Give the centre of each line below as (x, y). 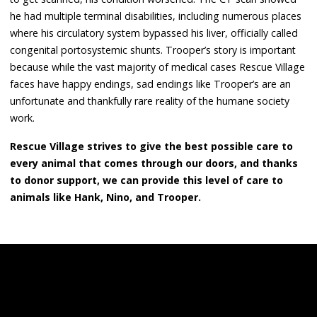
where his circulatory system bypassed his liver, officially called (154, 33)
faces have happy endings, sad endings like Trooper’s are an (151, 83)
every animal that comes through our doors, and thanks (154, 163)
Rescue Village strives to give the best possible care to (152, 146)
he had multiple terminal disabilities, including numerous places (156, 16)
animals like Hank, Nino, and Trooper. (106, 197)
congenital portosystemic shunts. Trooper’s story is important (153, 50)
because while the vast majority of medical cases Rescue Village (158, 67)
